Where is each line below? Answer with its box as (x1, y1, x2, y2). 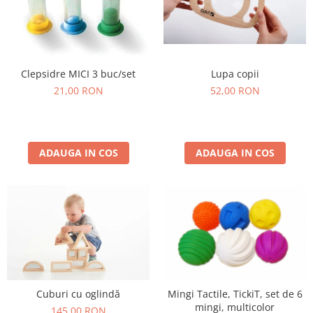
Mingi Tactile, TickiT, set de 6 (167, 286, 303, 300)
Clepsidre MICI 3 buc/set (21, 67, 136, 81)
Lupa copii (210, 67, 259, 81)
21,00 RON (53, 84, 103, 98)
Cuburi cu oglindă (36, 286, 120, 300)
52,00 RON (210, 84, 260, 98)
